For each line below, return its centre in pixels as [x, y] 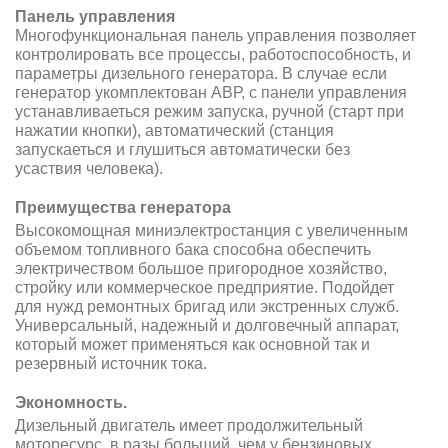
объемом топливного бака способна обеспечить [193, 249]
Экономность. [71, 402]
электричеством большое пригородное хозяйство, [201, 268]
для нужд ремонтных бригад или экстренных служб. [207, 306]
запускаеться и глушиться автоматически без [182, 149]
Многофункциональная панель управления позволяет [215, 35]
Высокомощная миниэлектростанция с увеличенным [211, 230]
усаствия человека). [89, 168]
